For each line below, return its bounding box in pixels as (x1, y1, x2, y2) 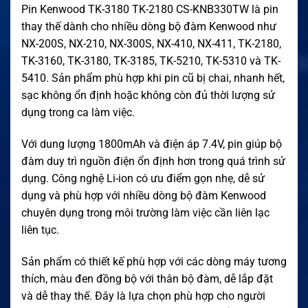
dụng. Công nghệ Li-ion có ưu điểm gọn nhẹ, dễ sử (21, 171, 265, 185)
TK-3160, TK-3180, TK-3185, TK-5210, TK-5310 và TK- (21, 54, 280, 67)
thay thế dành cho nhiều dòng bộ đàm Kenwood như (21, 19, 276, 33)
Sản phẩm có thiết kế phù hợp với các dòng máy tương (21, 254, 287, 268)
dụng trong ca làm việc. (21, 105, 135, 119)
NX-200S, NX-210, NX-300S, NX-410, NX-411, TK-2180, (21, 36, 281, 50)
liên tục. (21, 223, 59, 236)
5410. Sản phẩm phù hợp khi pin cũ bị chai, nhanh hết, (21, 71, 285, 85)
